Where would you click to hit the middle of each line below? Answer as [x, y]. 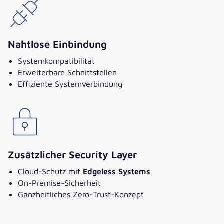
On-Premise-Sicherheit [59, 183]
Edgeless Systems [117, 171]
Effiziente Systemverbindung [70, 84]
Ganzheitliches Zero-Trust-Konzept [81, 194]
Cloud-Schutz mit [50, 171]
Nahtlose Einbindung [57, 44]
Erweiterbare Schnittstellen [67, 72]
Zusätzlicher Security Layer [72, 155]
